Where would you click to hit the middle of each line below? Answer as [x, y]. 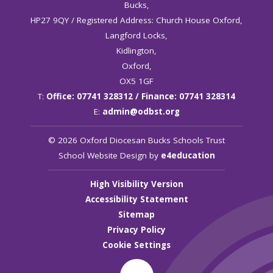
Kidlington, [136, 51]
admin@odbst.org [141, 112]
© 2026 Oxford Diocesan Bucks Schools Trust [136, 140]
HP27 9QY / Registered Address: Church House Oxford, [136, 20]
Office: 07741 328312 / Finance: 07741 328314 [141, 96]
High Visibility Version [136, 184]
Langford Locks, [136, 35]
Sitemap [136, 214]
